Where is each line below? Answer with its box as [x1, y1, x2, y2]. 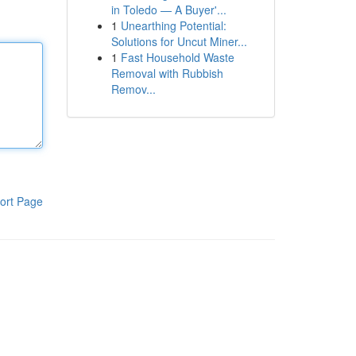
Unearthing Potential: [120, 17, 226, 33]
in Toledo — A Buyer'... [110, 2, 226, 17]
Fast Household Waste [120, 49, 234, 65]
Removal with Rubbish [110, 65, 223, 81]
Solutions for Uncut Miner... [110, 33, 247, 49]
